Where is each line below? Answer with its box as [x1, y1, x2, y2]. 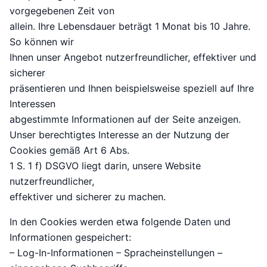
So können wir [10, 36, 74, 48]
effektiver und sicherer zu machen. [10, 191, 166, 203]
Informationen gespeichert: [10, 231, 131, 244]
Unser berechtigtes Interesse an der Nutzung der [10, 129, 229, 141]
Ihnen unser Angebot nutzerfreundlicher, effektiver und [10, 51, 256, 64]
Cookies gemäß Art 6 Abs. [10, 144, 129, 157]
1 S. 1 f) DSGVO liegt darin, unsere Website [10, 160, 201, 172]
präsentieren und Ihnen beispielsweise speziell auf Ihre [10, 82, 254, 95]
